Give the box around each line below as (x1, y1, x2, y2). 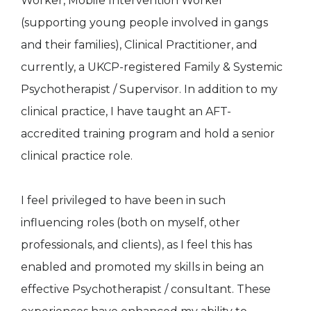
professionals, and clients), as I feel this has (21, 238, 252, 252)
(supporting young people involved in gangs (21, 16, 268, 30)
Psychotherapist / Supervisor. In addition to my (21, 83, 278, 96)
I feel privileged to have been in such (21, 194, 226, 208)
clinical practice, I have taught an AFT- (21, 105, 231, 119)
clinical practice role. (21, 149, 133, 163)
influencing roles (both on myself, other (21, 216, 240, 230)
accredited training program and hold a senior (21, 127, 275, 141)
